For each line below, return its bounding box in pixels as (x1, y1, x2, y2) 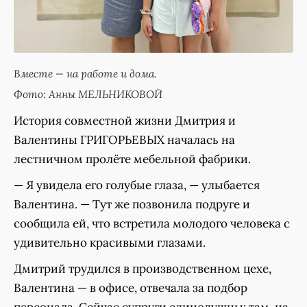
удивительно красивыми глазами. (14, 234, 206, 250)
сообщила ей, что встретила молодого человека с (14, 215, 290, 231)
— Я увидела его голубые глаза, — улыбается (14, 177, 260, 193)
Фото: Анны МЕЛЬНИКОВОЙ (14, 86, 162, 101)
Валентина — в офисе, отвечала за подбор (14, 280, 247, 295)
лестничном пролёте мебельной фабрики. (14, 151, 251, 167)
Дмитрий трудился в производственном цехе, (14, 260, 271, 276)
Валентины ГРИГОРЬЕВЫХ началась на (14, 132, 235, 147)
